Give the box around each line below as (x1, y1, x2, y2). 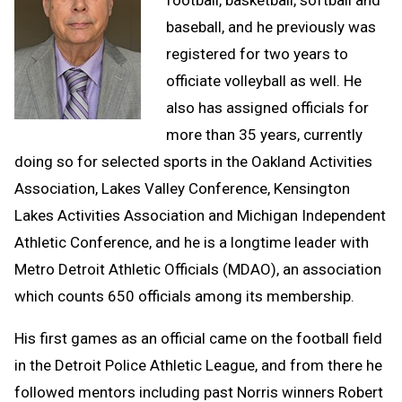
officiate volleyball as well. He (166, 71, 362, 90)
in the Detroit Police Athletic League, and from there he (14, 355, 382, 374)
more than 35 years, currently (166, 125, 363, 144)
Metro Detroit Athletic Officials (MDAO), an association (14, 259, 381, 278)
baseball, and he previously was (166, 17, 376, 36)
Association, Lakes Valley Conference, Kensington (14, 179, 350, 197)
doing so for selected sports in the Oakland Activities (14, 152, 372, 170)
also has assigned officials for (166, 98, 369, 117)
